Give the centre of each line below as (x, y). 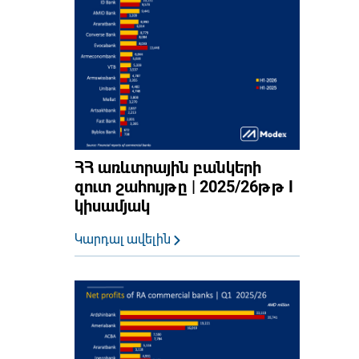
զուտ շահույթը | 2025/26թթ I (184, 186)
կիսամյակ (112, 206)
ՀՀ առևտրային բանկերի (167, 167)
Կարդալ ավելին (124, 239)
